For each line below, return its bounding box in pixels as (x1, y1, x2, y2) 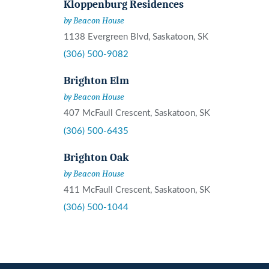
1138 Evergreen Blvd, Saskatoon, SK (64, 32, 208, 42)
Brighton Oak (64, 150, 129, 164)
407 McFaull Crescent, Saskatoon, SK (64, 109, 210, 118)
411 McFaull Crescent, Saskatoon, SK (64, 185, 210, 195)
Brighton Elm (64, 74, 129, 88)
